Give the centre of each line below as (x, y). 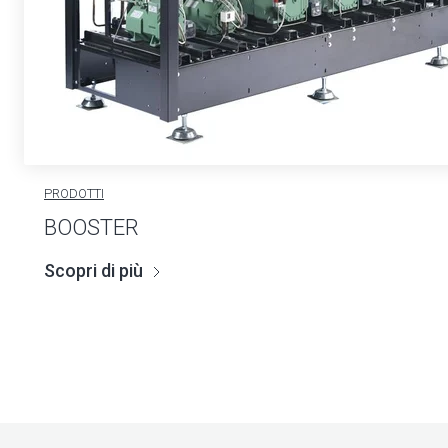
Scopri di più (93, 270)
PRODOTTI (74, 193)
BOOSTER (91, 227)
